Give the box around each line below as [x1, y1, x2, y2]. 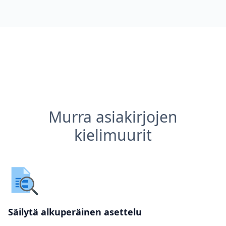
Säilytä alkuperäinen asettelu [8, 206, 142, 218]
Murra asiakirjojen [48, 106, 178, 127]
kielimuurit [74, 125, 152, 145]
